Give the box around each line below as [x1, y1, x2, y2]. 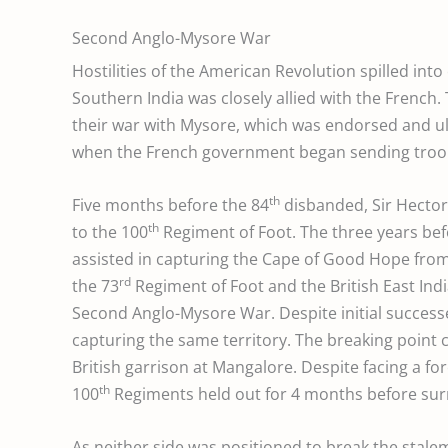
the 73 [72, 274, 119, 297]
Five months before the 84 [72, 193, 269, 216]
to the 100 [72, 220, 148, 243]
